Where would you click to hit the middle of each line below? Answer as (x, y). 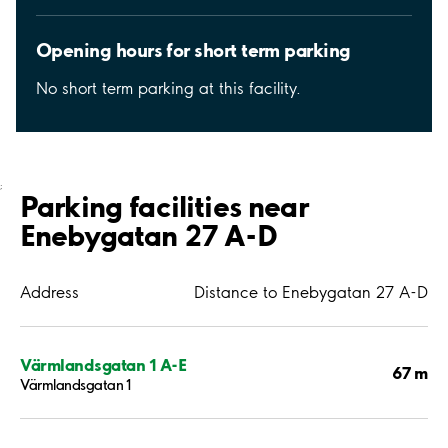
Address (49, 292)
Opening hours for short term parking (193, 50)
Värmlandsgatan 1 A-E (103, 364)
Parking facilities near (164, 206)
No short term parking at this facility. (168, 88)
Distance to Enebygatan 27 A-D (311, 292)
